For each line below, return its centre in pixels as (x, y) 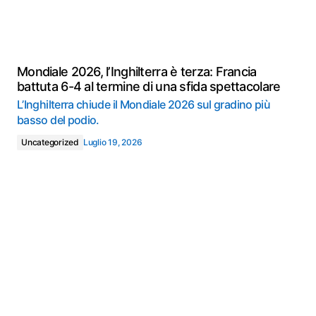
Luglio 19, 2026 (113, 142)
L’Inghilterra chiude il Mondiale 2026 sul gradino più (144, 104)
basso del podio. (58, 120)
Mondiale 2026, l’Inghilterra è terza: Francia (137, 72)
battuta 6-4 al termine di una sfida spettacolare (149, 86)
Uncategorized (50, 142)
